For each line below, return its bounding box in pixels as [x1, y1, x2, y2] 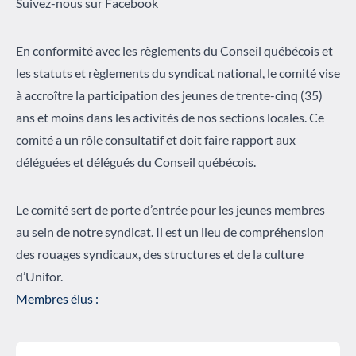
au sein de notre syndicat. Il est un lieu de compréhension [16, 223, 324, 239]
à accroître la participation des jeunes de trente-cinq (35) [16, 87, 323, 103]
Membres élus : [16, 290, 99, 306]
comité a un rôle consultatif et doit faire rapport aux [16, 131, 296, 147]
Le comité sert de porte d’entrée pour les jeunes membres [16, 201, 325, 217]
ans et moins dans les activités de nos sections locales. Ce [16, 109, 324, 125]
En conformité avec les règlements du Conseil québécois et [16, 42, 333, 58]
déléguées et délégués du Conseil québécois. [16, 153, 256, 169]
